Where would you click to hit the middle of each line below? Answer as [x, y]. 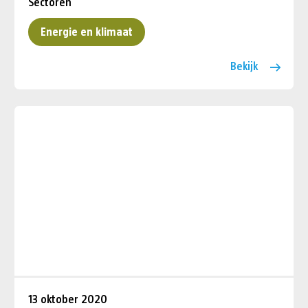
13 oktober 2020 [68, 299]
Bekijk [244, 66]
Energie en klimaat [87, 32]
